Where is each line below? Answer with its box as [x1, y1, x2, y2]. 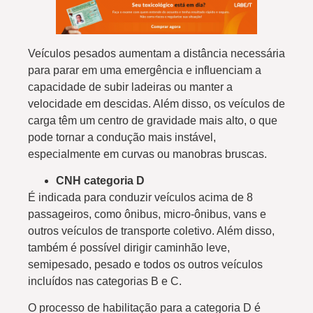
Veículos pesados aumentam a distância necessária [28, 47, 285, 59]
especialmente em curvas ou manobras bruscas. [28, 147, 270, 160]
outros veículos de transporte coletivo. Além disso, [28, 224, 275, 237]
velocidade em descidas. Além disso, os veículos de [28, 97, 285, 110]
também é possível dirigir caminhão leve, [28, 241, 230, 254]
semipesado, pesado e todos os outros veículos [28, 258, 263, 270]
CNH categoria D [56, 174, 145, 187]
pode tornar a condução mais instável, [28, 131, 216, 143]
